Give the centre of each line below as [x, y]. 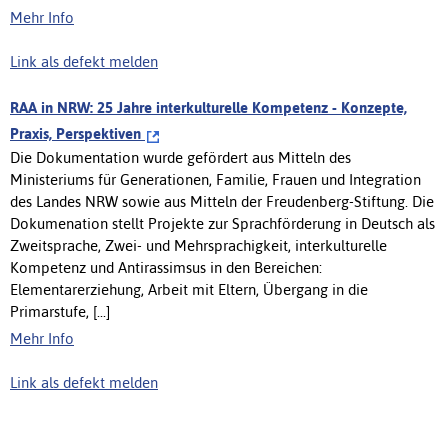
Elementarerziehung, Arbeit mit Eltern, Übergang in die [189, 289]
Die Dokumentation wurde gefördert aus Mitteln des [180, 157]
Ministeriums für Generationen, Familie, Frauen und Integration [215, 179]
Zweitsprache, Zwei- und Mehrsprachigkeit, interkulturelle [198, 245]
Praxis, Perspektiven [77, 133]
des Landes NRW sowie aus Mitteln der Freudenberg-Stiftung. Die [222, 201]
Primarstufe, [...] [60, 311]
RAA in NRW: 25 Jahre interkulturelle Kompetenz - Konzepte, [208, 107]
